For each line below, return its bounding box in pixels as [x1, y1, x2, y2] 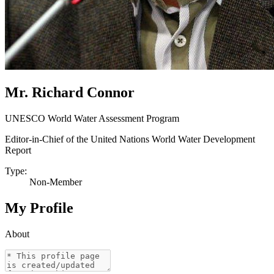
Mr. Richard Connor [5, 84, 135, 100]
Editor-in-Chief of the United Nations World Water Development [5, 133, 255, 144]
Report [5, 144, 31, 155]
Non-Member [29, 176, 82, 187]
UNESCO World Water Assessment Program [5, 113, 179, 124]
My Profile [5, 199, 73, 216]
